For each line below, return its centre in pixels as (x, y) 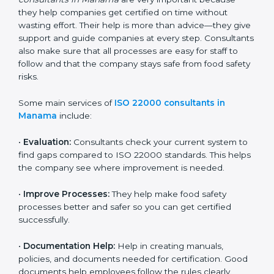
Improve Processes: (66, 219)
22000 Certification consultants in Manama (110, 13)
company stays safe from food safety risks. (105, 90)
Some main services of (66, 116)
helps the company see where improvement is (115, 181)
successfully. (44, 245)
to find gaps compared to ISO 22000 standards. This (128, 168)
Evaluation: (47, 155)
